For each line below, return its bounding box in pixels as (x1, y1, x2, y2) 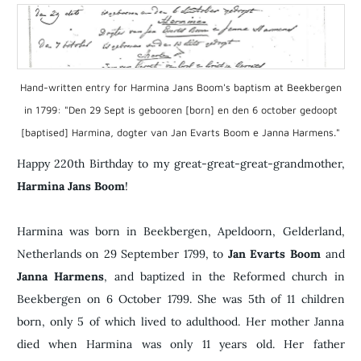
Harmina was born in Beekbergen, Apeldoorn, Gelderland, (16, 223, 345, 239)
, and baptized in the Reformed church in (104, 268, 345, 284)
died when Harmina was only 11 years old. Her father (16, 336, 345, 351)
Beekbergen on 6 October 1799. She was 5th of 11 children (16, 291, 345, 306)
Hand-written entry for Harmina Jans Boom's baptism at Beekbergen (19, 81, 342, 93)
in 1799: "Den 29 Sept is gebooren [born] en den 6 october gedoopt (23, 103, 338, 116)
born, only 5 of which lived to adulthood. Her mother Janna (16, 313, 345, 329)
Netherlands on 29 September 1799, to (16, 246, 228, 261)
